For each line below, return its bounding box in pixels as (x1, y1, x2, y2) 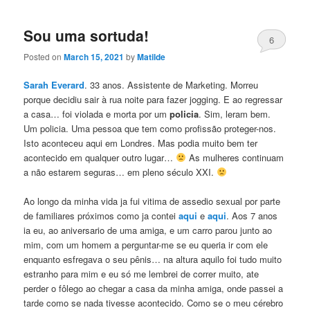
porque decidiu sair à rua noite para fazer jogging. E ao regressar (24, 93, 283, 106)
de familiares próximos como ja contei (24, 209, 179, 223)
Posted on (24, 50, 64, 62)
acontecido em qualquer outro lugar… (24, 151, 176, 164)
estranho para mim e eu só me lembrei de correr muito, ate (24, 267, 259, 281)
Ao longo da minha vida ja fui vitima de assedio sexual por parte (24, 194, 281, 208)
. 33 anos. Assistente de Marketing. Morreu (84, 78, 259, 91)
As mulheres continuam (185, 151, 284, 164)
